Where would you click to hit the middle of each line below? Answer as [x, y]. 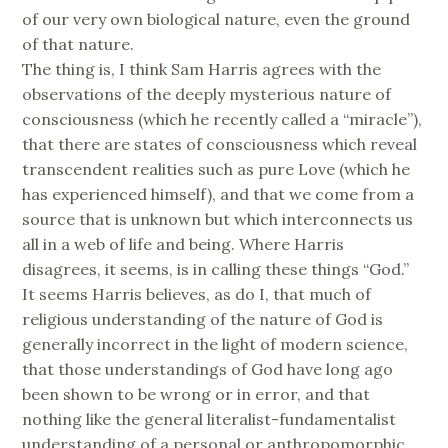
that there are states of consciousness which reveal [220, 143]
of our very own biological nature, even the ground [216, 18]
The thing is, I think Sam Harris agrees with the [202, 68]
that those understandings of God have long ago [208, 368]
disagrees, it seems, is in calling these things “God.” [216, 268]
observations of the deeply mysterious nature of [207, 93]
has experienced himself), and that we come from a [218, 193]
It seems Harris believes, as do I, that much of [197, 293]
